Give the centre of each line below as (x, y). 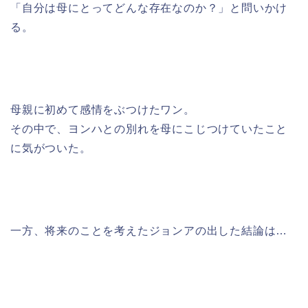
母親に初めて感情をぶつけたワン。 (103, 110)
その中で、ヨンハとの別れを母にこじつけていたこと (149, 129)
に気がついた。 (51, 148)
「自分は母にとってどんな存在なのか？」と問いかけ (149, 8)
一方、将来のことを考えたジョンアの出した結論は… (149, 231)
